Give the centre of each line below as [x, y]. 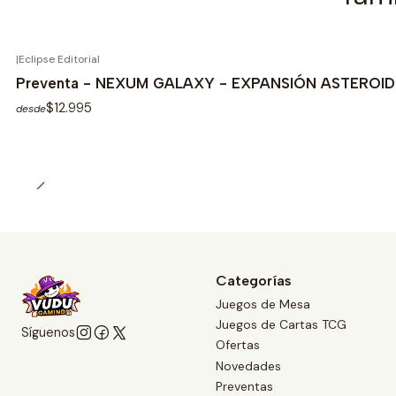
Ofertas [238, 345]
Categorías [254, 281]
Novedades [248, 366]
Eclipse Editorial [59, 59]
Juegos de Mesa [263, 304]
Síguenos [48, 333]
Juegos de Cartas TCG [281, 324]
